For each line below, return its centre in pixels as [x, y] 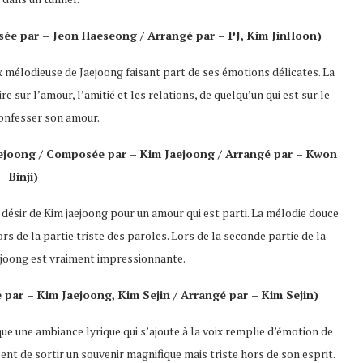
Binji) [23, 176]
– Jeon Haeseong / [94, 35]
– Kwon [315, 154]
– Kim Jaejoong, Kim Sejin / [102, 295]
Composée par [87, 154]
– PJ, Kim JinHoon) [269, 35]
